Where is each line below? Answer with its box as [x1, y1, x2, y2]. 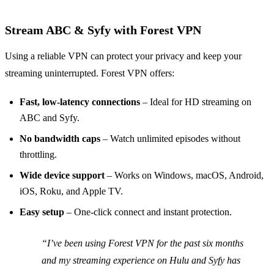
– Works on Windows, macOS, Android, [105, 169, 264, 180]
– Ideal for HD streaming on [140, 96, 251, 107]
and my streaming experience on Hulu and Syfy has [42, 254, 240, 265]
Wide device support [20, 169, 105, 180]
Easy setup [20, 206, 64, 217]
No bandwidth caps [20, 133, 100, 144]
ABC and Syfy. [20, 112, 80, 123]
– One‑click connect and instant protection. [64, 206, 232, 217]
